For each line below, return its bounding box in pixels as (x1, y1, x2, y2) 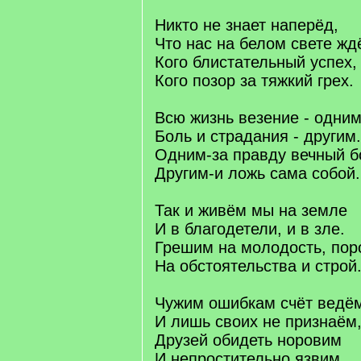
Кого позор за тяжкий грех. (155, 72, 354, 89)
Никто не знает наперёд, (155, 16, 338, 34)
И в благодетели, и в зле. (155, 220, 345, 238)
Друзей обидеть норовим (155, 331, 342, 349)
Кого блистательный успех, (155, 53, 357, 71)
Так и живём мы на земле (155, 201, 347, 219)
